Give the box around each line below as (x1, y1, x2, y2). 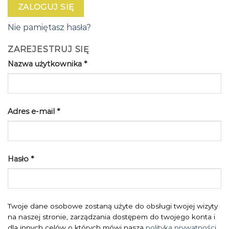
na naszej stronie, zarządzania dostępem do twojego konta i (8, 212, 215, 221)
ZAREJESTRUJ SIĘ (8, 44, 89, 55)
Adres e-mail (8, 107, 57, 117)
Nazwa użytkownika (8, 59, 84, 69)
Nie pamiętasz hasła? (8, 22, 91, 33)
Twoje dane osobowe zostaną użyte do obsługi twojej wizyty (8, 201, 218, 210)
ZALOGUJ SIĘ (17, 2, 74, 12)
